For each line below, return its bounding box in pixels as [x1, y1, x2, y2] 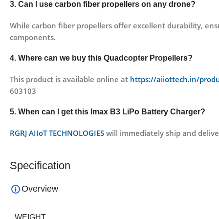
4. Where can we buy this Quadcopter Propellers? [10, 54, 195, 63]
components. [10, 32, 56, 43]
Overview [22, 184, 58, 194]
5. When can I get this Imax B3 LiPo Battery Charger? [10, 108, 207, 116]
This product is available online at [10, 74, 130, 85]
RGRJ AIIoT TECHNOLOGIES [10, 128, 104, 138]
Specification [10, 159, 70, 172]
